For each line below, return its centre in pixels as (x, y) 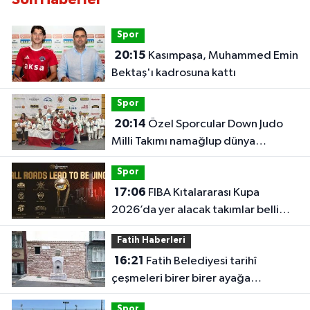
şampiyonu (139, 158)
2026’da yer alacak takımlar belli (195, 210)
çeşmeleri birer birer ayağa (181, 278)
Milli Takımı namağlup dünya (183, 141)
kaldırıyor (135, 295)
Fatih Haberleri (151, 241)
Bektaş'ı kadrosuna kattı (173, 73)
